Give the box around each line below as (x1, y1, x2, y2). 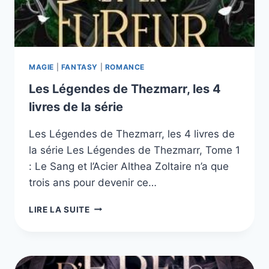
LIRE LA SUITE (29, 204, 90, 214)
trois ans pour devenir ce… (29, 176, 157, 189)
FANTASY (61, 62, 98, 71)
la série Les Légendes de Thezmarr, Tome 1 (29, 144, 240, 156)
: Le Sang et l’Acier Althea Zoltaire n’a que (29, 160, 229, 172)
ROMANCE (104, 62, 145, 71)
